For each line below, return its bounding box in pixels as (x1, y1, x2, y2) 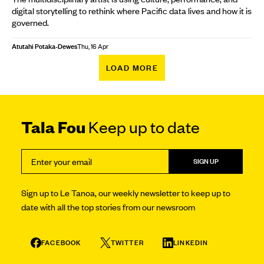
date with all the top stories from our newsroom (21, 201, 195, 213)
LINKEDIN (173, 237, 209, 247)
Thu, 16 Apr (77, 42, 108, 51)
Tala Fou (21, 116, 85, 137)
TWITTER (110, 237, 144, 247)
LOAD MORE (105, 62, 159, 73)
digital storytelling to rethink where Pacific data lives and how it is (12, 5, 252, 16)
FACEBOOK (41, 237, 81, 247)
